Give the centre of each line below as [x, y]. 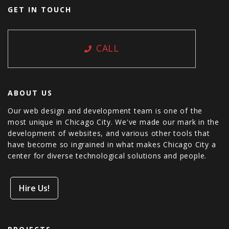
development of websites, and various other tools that [109, 133]
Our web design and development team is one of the [105, 110]
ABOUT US [30, 93]
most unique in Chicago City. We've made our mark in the [113, 122]
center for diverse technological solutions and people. [107, 155]
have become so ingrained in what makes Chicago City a [112, 144]
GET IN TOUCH [40, 9]
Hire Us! [34, 188]
